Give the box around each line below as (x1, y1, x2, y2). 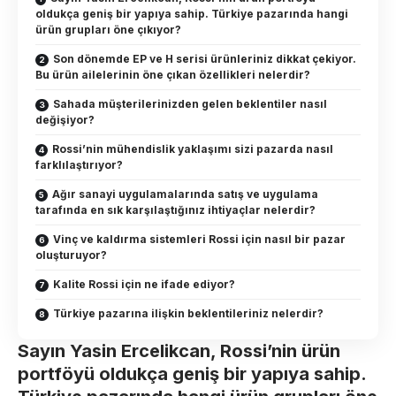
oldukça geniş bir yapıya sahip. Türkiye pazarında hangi (35, 7, 348, 21)
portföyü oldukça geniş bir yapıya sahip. (18, 363, 366, 385)
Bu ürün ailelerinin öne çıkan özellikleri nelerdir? (35, 68, 310, 82)
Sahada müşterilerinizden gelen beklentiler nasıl (53, 97, 327, 111)
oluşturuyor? (35, 248, 107, 263)
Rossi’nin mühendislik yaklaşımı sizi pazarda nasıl (52, 142, 333, 156)
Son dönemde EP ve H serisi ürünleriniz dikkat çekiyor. (53, 52, 356, 66)
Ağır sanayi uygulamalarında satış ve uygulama (52, 187, 318, 202)
